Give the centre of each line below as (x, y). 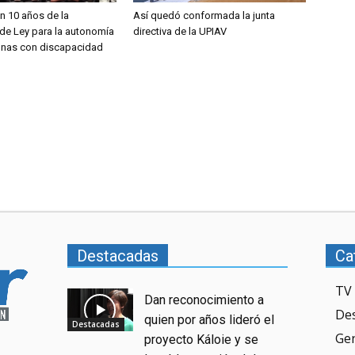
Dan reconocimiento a (204, 300)
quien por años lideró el (210, 320)
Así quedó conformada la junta (204, 15)
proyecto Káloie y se (202, 340)
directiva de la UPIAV (180, 31)
